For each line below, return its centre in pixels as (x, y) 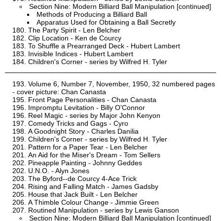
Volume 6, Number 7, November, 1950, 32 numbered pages (122, 84)
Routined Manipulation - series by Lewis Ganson (104, 210)
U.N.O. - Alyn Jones (59, 171)
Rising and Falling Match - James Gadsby (93, 187)
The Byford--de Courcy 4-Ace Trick (82, 179)
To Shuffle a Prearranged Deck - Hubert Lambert (104, 46)
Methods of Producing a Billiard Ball (92, 15)
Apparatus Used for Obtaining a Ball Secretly (106, 22)
